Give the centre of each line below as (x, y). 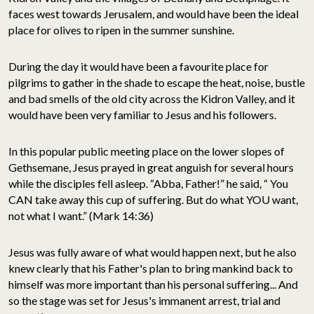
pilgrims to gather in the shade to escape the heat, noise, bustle (157, 82)
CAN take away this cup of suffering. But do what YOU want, (153, 199)
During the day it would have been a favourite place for (138, 66)
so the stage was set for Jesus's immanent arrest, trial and (144, 300)
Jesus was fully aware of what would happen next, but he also (152, 252)
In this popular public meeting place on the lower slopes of (146, 151)
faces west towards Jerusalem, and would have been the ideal (153, 13)
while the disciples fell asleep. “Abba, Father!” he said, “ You (148, 183)
